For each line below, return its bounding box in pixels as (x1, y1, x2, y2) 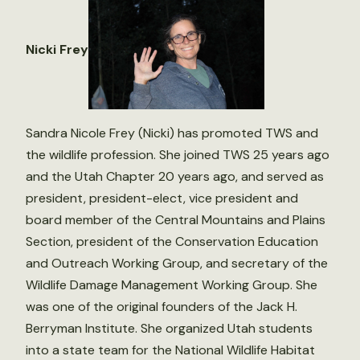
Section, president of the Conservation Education (26, 232, 318, 250)
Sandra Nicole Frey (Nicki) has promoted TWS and (26, 124, 318, 141)
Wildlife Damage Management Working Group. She (26, 276, 317, 293)
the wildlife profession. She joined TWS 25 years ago (26, 145, 329, 163)
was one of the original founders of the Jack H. (26, 297, 297, 315)
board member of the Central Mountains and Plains (26, 211, 325, 228)
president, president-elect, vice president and (26, 189, 298, 207)
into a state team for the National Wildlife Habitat (26, 341, 315, 358)
